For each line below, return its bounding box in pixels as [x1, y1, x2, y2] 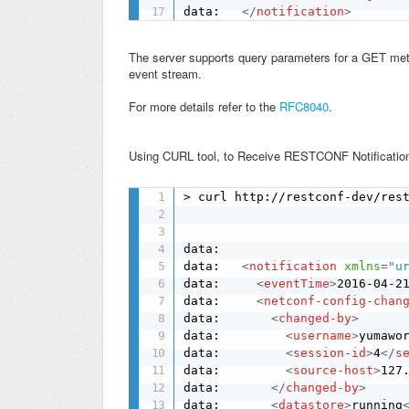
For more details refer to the [129, 98, 279, 116]
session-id [293, 345, 367, 360]
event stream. [129, 65, 202, 83]
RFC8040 [279, 98, 329, 116]
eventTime [264, 276, 330, 290]
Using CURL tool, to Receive [129, 147, 284, 165]
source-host [293, 362, 374, 377]
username [293, 328, 352, 342]
